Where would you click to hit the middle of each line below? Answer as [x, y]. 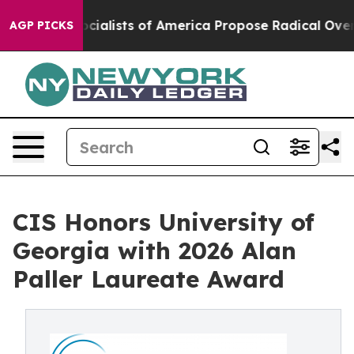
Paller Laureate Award [149, 279]
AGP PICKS [41, 25]
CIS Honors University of [164, 222]
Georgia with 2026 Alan [154, 250]
